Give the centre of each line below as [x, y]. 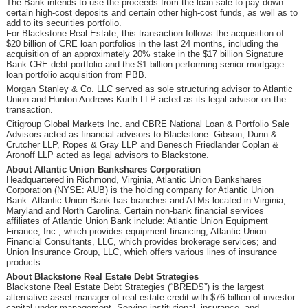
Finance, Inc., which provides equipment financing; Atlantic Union [136, 231]
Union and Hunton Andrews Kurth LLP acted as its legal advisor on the [146, 99]
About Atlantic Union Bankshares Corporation [103, 169]
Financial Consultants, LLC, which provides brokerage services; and [141, 242]
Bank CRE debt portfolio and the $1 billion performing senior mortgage [145, 64]
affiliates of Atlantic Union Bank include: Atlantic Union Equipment [137, 221]
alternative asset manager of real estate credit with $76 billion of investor [150, 297]
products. [24, 262]
